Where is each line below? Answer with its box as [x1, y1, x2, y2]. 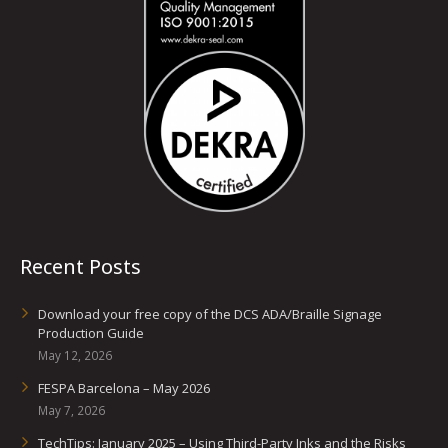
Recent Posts [20, 253, 141, 281]
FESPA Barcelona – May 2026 [38, 379, 210, 398]
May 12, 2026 [38, 347, 112, 364]
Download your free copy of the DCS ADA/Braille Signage [38, 305, 382, 324]
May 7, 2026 [38, 402, 105, 419]
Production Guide [38, 324, 144, 343]
